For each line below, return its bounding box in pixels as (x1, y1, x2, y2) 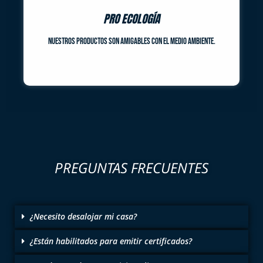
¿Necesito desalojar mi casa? (30, 210, 137, 222)
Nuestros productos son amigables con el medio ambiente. (48, 35, 215, 47)
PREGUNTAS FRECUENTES (55, 157, 208, 177)
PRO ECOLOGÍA (103, 10, 160, 27)
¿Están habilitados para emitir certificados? (30, 235, 192, 247)
